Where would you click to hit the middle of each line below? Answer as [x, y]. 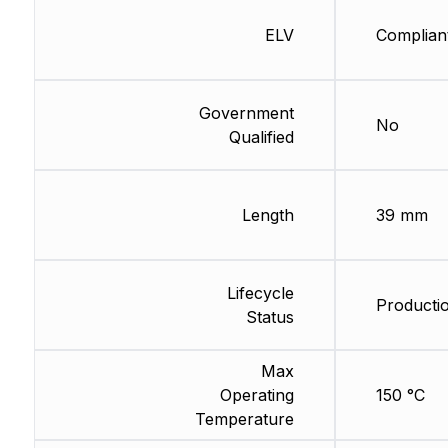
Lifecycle [260, 292]
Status [269, 316]
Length [267, 214]
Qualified [261, 136]
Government [246, 112]
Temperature [244, 418]
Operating [256, 394]
